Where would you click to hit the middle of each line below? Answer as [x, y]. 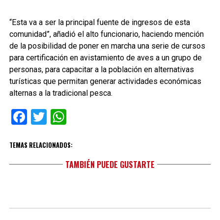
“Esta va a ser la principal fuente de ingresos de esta [99, 22]
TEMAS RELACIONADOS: [41, 145]
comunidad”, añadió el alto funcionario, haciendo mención [106, 34]
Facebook [59, 117]
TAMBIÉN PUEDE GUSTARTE [110, 164]
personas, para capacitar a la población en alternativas [101, 69]
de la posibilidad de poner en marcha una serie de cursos [107, 46]
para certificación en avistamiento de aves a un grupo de [105, 57]
